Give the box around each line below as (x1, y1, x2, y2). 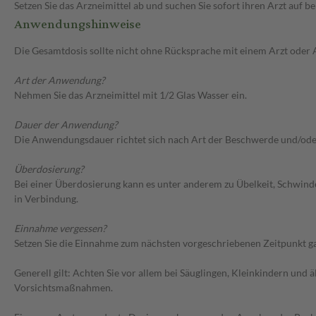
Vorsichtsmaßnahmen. (14, 281, 113, 294)
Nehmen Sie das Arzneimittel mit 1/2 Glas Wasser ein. (14, 89, 247, 102)
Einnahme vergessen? (14, 222, 107, 235)
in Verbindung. (14, 193, 78, 205)
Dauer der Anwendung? (14, 119, 118, 131)
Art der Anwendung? (14, 74, 105, 87)
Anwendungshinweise (14, 12, 141, 37)
